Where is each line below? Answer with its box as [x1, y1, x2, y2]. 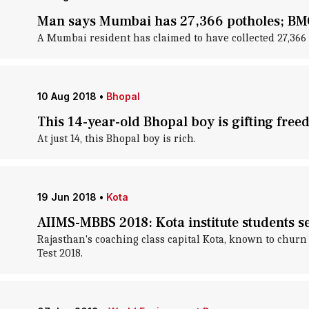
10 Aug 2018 [37, 90, 97, 102]
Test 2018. [37, 247, 83, 259]
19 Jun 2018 [37, 191, 97, 203]
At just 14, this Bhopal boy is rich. [37, 132, 196, 145]
